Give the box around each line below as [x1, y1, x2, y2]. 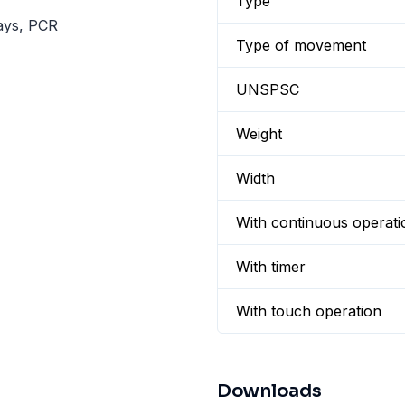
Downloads [217, 380, 322, 402]
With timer [236, 258, 306, 276]
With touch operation [236, 302, 381, 320]
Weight [236, 125, 282, 143]
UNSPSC [236, 80, 299, 99]
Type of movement [236, 36, 366, 54]
